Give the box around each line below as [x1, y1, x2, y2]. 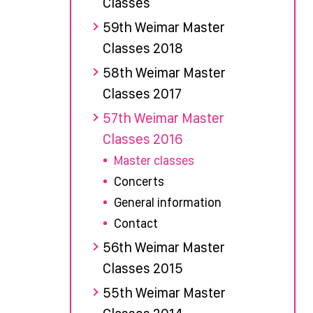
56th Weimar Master [102, 238, 225, 256]
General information [113, 194, 221, 210]
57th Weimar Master [102, 109, 224, 126]
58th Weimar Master [102, 64, 226, 81]
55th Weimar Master [102, 284, 226, 301]
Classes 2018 [102, 39, 183, 57]
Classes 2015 [102, 259, 183, 277]
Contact [113, 215, 158, 231]
